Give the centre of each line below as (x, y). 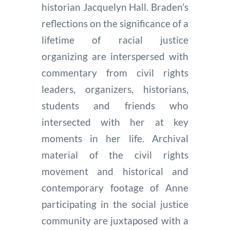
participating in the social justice (115, 204)
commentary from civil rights (115, 72)
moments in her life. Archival (115, 138)
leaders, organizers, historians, (115, 89)
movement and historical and (115, 171)
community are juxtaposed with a (115, 220)
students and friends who (115, 105)
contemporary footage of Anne (115, 187)
